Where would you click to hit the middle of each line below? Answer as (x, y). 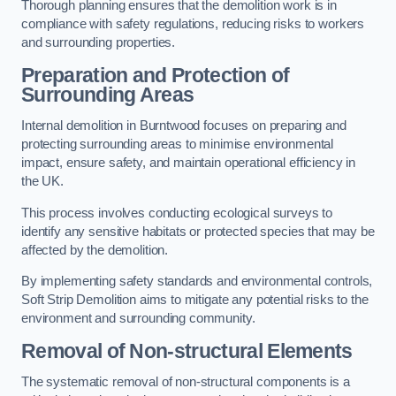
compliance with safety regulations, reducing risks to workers (193, 23)
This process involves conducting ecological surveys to (177, 213)
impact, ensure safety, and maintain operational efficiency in (189, 163)
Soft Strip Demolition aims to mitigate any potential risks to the (195, 300)
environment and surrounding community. (138, 319)
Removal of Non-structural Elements (187, 350)
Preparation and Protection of (156, 75)
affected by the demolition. (95, 250)
